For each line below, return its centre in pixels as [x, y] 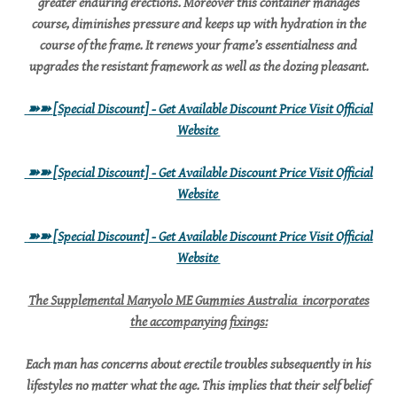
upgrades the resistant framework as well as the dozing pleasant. [198, 67]
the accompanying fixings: [198, 322]
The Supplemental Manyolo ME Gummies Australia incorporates [198, 301]
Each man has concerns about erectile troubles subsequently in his [198, 365]
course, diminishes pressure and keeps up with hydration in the [198, 24]
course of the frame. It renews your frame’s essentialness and [198, 46]
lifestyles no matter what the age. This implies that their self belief [198, 386]
